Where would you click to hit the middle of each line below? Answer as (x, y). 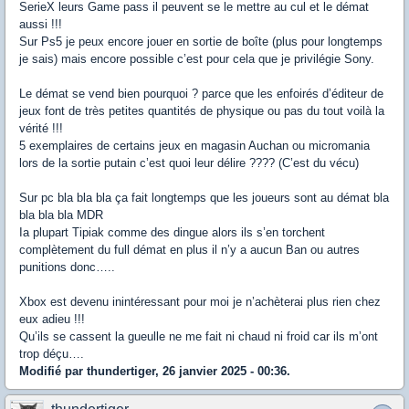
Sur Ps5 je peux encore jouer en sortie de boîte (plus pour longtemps (201, 42)
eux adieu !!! (52, 320)
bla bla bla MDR (61, 215)
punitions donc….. (67, 267)
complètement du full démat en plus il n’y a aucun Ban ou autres (189, 250)
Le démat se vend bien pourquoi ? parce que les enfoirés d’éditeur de (201, 94)
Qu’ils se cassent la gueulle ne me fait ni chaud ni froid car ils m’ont (199, 337)
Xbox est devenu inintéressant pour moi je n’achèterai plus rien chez (200, 302)
